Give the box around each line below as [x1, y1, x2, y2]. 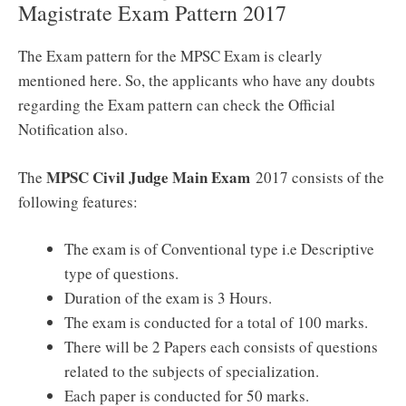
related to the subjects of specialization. [64, 361, 319, 382]
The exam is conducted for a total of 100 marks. [64, 312, 368, 333]
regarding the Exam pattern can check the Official [18, 94, 335, 115]
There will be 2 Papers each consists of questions [64, 336, 378, 357]
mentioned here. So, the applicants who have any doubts [18, 70, 375, 91]
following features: [18, 190, 138, 212]
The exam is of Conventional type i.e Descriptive [64, 238, 374, 259]
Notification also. [18, 119, 128, 140]
